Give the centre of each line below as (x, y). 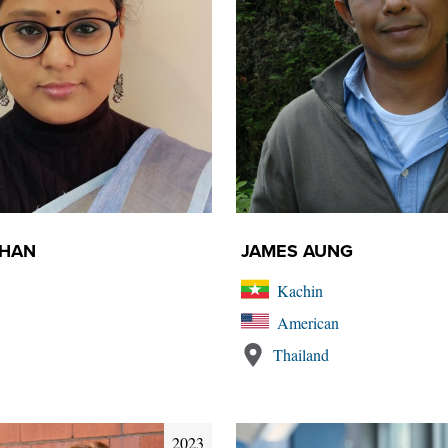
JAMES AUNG (297, 251)
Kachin (300, 290)
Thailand (301, 354)
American (308, 322)
